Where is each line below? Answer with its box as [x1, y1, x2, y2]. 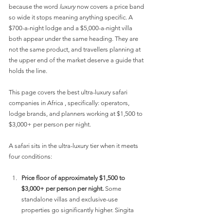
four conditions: [9, 153, 52, 161]
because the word [9, 3, 59, 11]
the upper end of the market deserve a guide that [9, 56, 145, 64]
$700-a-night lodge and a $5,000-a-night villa [9, 24, 134, 32]
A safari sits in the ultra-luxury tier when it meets [9, 142, 140, 150]
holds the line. [9, 67, 47, 75]
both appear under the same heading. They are [9, 35, 140, 43]
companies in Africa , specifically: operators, [9, 99, 131, 107]
